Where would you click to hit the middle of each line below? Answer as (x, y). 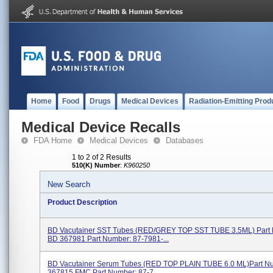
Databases (185, 140)
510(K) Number (96, 165)
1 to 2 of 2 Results (101, 157)
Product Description (82, 202)
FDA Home (53, 140)
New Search (69, 184)
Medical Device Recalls (101, 127)
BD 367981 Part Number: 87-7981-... (108, 239)
